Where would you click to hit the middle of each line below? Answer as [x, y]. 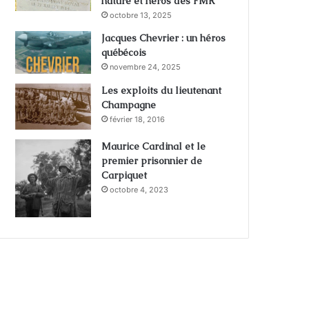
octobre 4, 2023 [139, 189]
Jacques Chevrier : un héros [164, 38]
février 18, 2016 [138, 119]
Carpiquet [124, 175]
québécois [124, 53]
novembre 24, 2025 [146, 67]
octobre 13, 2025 [141, 16]
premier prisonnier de [152, 160]
